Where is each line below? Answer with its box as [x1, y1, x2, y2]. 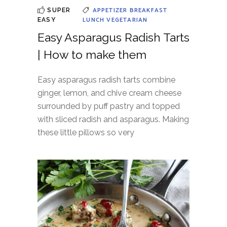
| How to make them [37, 47, 146, 61]
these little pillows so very [37, 127, 134, 137]
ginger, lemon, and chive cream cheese [37, 88, 181, 98]
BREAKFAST [129, 5, 168, 15]
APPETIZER [92, 5, 130, 15]
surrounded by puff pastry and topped [37, 101, 180, 111]
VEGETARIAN [106, 15, 148, 25]
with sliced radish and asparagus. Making [37, 114, 189, 124]
